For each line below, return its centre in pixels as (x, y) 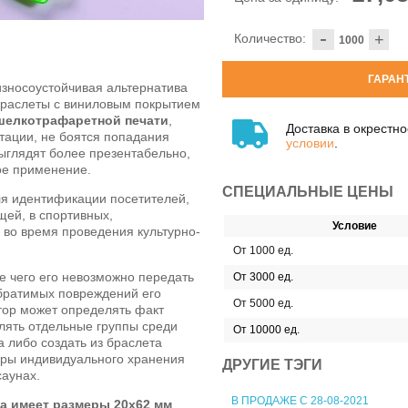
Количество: (270, 39)
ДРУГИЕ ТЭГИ (272, 365)
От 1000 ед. (263, 250)
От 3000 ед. (263, 276)
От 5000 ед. (263, 303)
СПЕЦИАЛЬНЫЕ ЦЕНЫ (308, 191)
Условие (354, 225)
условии (310, 143)
